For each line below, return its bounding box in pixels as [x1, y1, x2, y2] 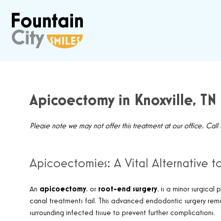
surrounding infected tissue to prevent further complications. [30, 209, 215, 217]
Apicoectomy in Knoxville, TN [30, 93, 217, 109]
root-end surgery [98, 185, 157, 193]
